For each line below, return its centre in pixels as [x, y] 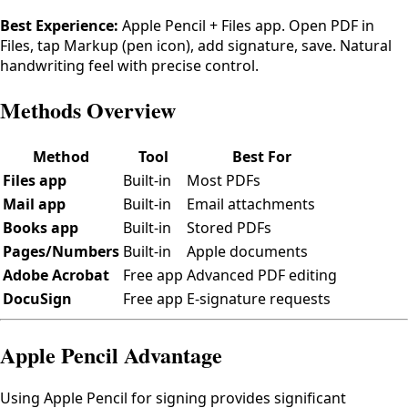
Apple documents [247, 251]
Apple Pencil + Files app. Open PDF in [246, 25]
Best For [262, 156]
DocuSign [37, 298]
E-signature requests [259, 298]
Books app [41, 227]
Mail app [34, 204]
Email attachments [251, 204]
